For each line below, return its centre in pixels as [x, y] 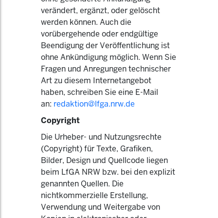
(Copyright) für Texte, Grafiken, [97, 149]
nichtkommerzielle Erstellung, [94, 195]
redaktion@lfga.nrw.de [94, 104]
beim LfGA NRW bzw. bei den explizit [108, 172]
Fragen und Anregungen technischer [106, 69]
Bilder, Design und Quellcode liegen [104, 160]
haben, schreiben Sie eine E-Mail [100, 92]
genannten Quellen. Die [82, 184]
